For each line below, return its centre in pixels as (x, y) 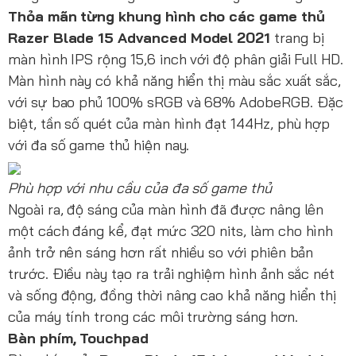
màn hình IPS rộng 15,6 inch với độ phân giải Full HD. (176, 60)
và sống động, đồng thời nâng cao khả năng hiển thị (172, 296)
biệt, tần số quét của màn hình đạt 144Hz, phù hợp (169, 124)
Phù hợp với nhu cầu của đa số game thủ (140, 188)
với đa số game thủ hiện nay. (99, 145)
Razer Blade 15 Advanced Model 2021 (141, 38)
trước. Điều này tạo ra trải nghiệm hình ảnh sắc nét (172, 274)
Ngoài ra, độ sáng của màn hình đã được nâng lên (166, 210)
